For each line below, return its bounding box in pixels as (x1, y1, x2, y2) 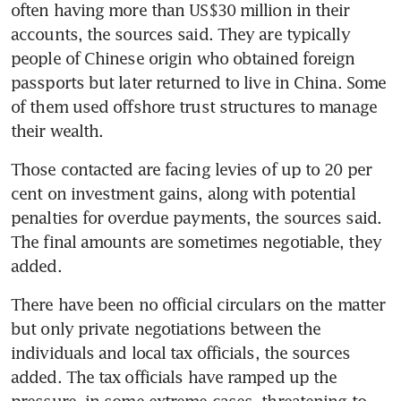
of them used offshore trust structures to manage (11, 97, 377, 117)
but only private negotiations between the (11, 319, 321, 339)
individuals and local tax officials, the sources (11, 343, 350, 363)
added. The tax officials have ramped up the (11, 367, 337, 388)
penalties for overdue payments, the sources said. (11, 208, 381, 228)
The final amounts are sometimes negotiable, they (11, 232, 381, 252)
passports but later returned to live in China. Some (11, 73, 387, 93)
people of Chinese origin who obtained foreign (11, 48, 355, 69)
